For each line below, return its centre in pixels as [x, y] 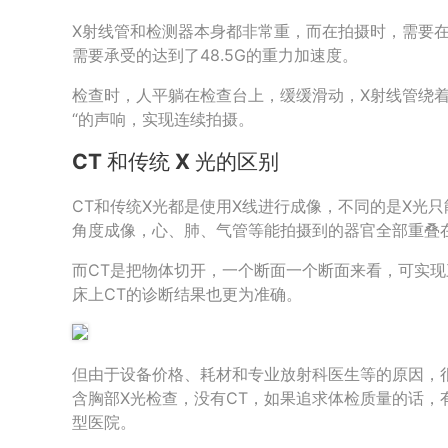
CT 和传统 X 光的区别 [175, 162]
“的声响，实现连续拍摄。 [163, 118]
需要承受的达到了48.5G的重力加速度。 [215, 54]
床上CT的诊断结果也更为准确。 [187, 293]
